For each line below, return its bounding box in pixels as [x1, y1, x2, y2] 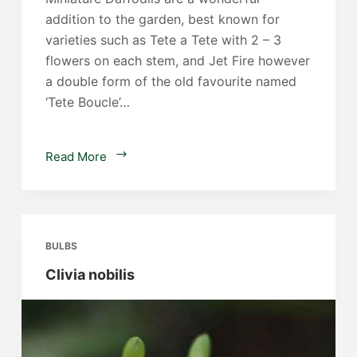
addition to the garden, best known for [45, 11, 280, 28]
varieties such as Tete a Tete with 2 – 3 [45, 32, 281, 49]
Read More [45, 149, 107, 165]
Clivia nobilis [45, 266, 135, 284]
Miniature [125, 148, 179, 164]
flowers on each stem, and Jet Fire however [45, 53, 310, 69]
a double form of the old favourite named [45, 73, 296, 90]
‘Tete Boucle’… [45, 94, 130, 111]
